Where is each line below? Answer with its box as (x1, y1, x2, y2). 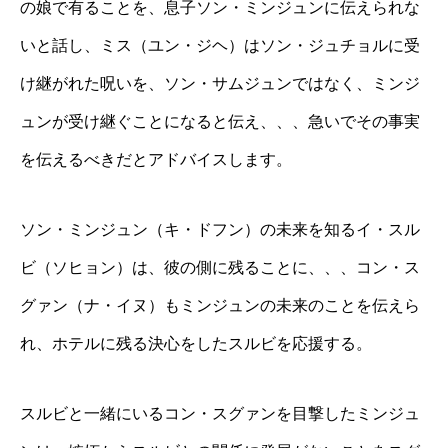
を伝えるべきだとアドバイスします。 (20, 150, 292, 168)
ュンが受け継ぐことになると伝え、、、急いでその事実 (20, 112, 420, 130)
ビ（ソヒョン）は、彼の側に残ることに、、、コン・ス (20, 258, 420, 276)
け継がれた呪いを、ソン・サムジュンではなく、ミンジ (20, 74, 420, 92)
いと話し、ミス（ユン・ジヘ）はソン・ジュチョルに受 (20, 36, 420, 54)
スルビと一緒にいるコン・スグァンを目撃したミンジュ (20, 404, 420, 422)
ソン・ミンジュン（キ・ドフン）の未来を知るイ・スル (20, 220, 420, 238)
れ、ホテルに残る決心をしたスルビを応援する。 (20, 334, 372, 352)
